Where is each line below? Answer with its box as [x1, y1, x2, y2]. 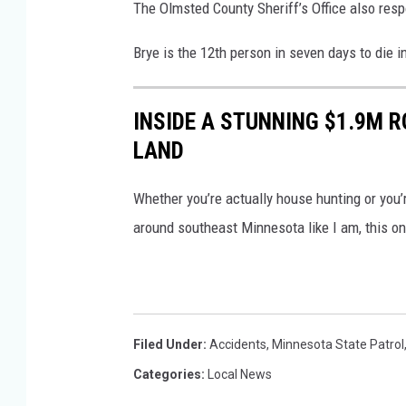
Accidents [209, 337, 266, 352]
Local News [208, 367, 272, 382]
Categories [133, 367, 201, 382]
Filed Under [133, 337, 203, 352]
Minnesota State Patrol [272, 337, 404, 352]
